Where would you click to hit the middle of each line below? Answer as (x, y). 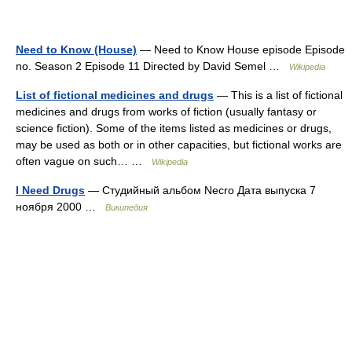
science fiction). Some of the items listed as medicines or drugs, (174, 128)
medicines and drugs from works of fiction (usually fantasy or (166, 111)
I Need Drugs (50, 190)
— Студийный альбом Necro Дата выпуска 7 (200, 190)
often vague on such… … (84, 161)
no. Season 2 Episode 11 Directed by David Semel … (152, 66)
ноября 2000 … (60, 206)
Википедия (126, 207)
